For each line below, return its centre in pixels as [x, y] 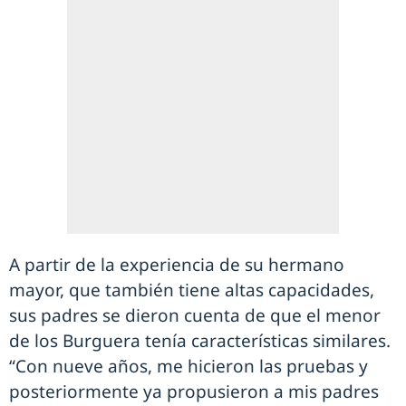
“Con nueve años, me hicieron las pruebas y [188, 366]
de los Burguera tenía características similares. [200, 340]
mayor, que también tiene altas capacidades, [192, 290]
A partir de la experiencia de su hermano [177, 264]
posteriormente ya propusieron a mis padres [194, 391]
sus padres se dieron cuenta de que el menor [195, 315]
